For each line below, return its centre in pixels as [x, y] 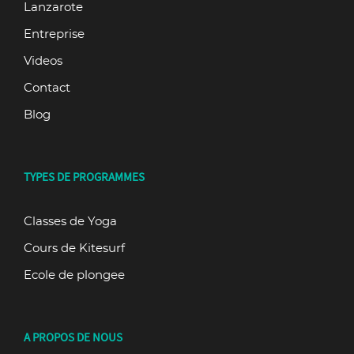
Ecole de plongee [74, 275]
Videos [43, 61]
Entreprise [54, 34]
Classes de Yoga [70, 221]
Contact [47, 88]
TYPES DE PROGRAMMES [84, 177]
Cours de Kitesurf [74, 248]
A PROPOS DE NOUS [73, 337]
